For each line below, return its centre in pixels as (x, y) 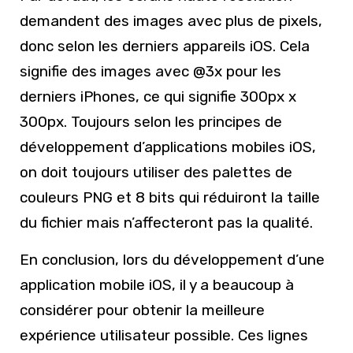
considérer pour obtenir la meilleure (142, 310)
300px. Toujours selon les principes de (151, 121)
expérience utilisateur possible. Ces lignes (164, 335)
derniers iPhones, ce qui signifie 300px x (158, 96)
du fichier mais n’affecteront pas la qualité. (166, 222)
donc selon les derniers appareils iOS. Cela (165, 46)
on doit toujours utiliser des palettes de (156, 172)
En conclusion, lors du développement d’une (172, 259)
